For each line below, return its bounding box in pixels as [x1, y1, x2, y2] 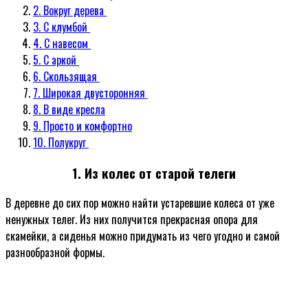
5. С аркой [33, 51, 79, 68]
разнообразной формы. [5, 244, 104, 261]
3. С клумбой [33, 18, 90, 35]
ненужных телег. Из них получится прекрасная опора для [5, 211, 258, 228]
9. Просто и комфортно [33, 117, 132, 134]
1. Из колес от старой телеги [72, 163, 236, 182]
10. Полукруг [33, 133, 89, 151]
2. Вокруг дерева [33, 1, 107, 19]
